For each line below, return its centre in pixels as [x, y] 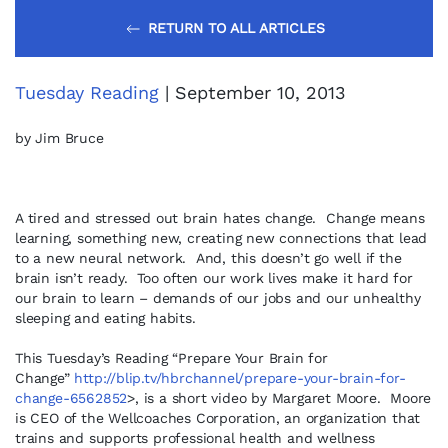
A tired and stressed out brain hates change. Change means [220, 218]
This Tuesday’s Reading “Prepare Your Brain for [171, 358]
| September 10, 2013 [252, 92]
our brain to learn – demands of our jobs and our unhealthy [218, 298]
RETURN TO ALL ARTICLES [236, 28]
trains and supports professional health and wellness [195, 438]
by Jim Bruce [59, 138]
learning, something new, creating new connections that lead [221, 238]
